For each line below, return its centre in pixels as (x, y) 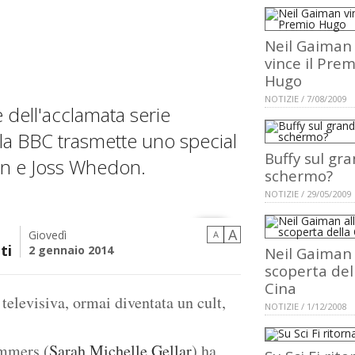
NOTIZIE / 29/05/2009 (308, 194)
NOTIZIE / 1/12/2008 (305, 307)
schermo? (299, 176)
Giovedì (48, 235)
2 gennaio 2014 (71, 250)
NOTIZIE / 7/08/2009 (305, 99)
